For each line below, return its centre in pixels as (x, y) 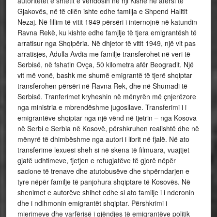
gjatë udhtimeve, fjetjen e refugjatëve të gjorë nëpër (96, 161)
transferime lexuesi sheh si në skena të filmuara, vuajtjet (103, 150)
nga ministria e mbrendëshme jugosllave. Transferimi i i (102, 107)
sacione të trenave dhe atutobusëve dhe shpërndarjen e (103, 171)
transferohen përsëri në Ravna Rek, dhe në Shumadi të (102, 86)
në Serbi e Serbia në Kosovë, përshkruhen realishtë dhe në (108, 129)
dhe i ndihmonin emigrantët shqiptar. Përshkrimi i (92, 203)
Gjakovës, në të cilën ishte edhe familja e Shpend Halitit (102, 11)
